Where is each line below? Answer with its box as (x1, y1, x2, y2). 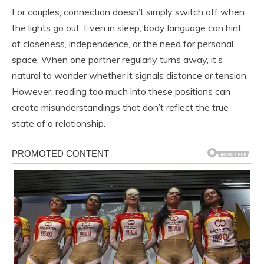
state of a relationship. (12, 117, 105, 130)
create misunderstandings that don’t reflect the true (12, 101, 229, 114)
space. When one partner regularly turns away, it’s (12, 54, 223, 66)
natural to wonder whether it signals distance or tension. (12, 70, 248, 82)
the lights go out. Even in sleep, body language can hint (12, 22, 242, 34)
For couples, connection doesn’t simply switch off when (12, 6, 245, 18)
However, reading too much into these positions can (12, 85, 230, 98)
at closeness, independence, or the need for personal (12, 38, 233, 50)
